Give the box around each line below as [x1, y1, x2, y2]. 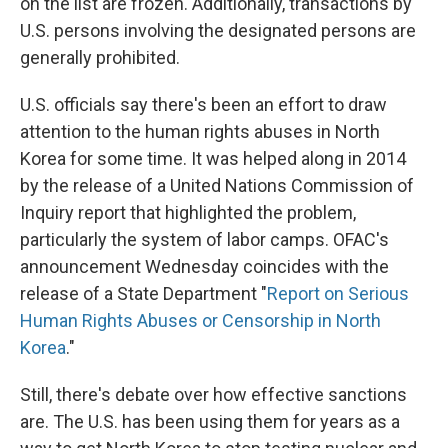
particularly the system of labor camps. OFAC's [20, 229, 389, 250]
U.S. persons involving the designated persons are [20, 20, 416, 41]
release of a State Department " [20, 283, 267, 304]
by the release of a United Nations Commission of [20, 175, 414, 196]
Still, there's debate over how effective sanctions [20, 384, 407, 405]
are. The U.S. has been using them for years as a [20, 411, 400, 432]
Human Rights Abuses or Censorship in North [20, 310, 381, 331]
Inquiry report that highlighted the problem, [20, 202, 356, 223]
